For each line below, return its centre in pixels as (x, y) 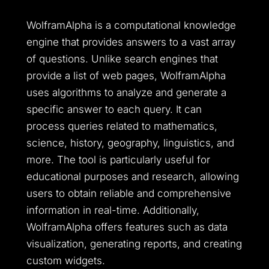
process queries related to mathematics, (122, 126)
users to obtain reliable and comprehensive (129, 193)
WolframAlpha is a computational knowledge (131, 25)
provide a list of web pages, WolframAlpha (126, 76)
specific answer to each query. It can (114, 109)
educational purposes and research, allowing (133, 177)
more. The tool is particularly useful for (118, 160)
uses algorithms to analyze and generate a (126, 92)
